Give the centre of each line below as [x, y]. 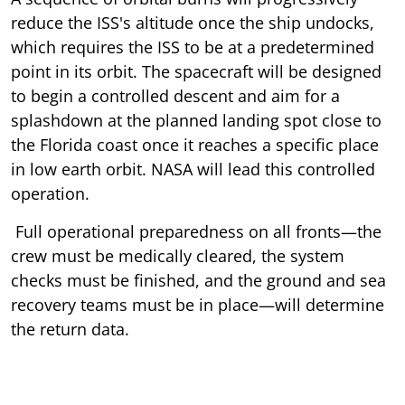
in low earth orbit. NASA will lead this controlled [193, 169]
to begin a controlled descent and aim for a [175, 95]
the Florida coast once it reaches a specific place [195, 144]
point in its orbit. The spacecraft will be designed [196, 71]
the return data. [70, 329]
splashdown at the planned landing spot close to [196, 120]
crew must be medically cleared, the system [178, 255]
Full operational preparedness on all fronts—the [196, 231]
